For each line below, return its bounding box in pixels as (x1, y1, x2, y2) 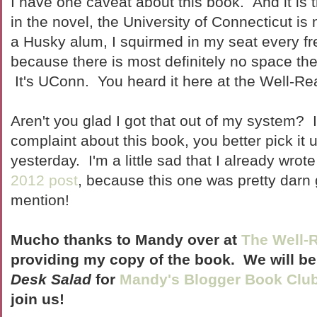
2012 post (11, 172, 78, 188)
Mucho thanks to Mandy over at (11, 231, 241, 248)
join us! (11, 291, 64, 307)
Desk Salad (11, 271, 91, 287)
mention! (11, 192, 69, 208)
